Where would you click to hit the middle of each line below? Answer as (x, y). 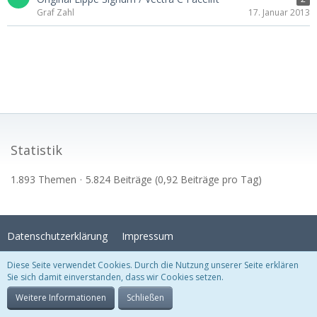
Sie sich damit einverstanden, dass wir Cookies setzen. (115, 277)
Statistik (36, 150)
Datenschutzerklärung (57, 236)
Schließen (145, 298)
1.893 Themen (44, 179)
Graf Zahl (56, 12)
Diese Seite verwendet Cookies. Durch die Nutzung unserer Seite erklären (153, 265)
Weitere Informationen (61, 298)
